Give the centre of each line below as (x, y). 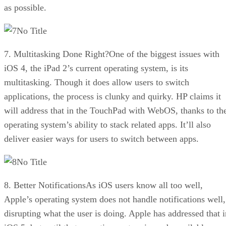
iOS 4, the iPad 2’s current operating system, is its (96, 68)
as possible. (25, 7)
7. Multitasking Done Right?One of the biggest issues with (112, 54)
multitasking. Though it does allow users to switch (97, 82)
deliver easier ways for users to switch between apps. (101, 138)
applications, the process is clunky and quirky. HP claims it (112, 96)
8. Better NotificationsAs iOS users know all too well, (103, 185)
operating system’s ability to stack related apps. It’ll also (107, 124)
